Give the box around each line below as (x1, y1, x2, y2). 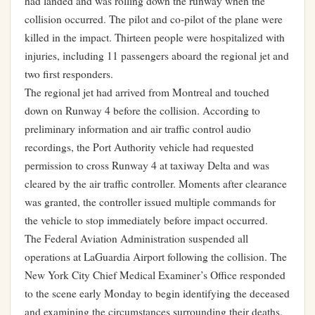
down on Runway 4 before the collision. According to (25, 103, 260, 117)
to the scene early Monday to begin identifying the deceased (25, 286, 290, 300)
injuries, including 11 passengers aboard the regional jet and (25, 49, 289, 63)
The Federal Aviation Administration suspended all (25, 231, 248, 245)
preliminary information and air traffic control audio (25, 122, 251, 136)
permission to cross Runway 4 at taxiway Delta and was (25, 158, 269, 172)
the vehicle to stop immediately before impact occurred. (25, 213, 268, 227)
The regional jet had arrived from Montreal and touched (25, 85, 269, 99)
